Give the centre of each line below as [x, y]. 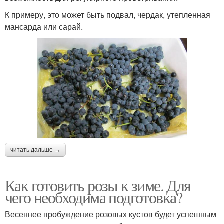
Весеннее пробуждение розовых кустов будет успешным [111, 214]
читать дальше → [35, 150]
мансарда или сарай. [44, 27]
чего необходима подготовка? [94, 197]
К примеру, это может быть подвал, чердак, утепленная [108, 15]
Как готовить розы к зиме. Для [98, 185]
